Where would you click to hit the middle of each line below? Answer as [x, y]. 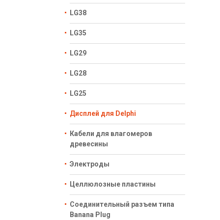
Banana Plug [90, 215]
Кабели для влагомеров [111, 134]
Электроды [90, 164]
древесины [89, 144]
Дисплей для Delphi [103, 113]
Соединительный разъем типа [122, 204]
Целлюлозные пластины [113, 184]
